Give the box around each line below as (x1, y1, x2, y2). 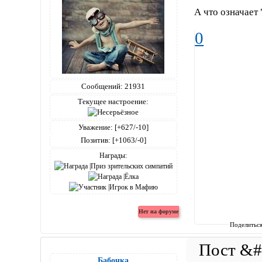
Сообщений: (81, 81, 123, 91)
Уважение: (78, 122, 113, 132)
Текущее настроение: (78, 96, 149, 106)
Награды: (99, 151, 127, 160)
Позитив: (80, 135, 111, 144)
